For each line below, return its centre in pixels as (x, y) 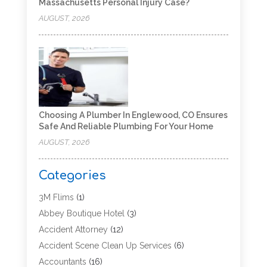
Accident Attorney (73, 230)
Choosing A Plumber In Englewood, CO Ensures (133, 115)
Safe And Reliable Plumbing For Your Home (126, 127)
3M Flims (56, 198)
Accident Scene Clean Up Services (105, 246)
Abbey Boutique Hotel (81, 214)
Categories (72, 176)
